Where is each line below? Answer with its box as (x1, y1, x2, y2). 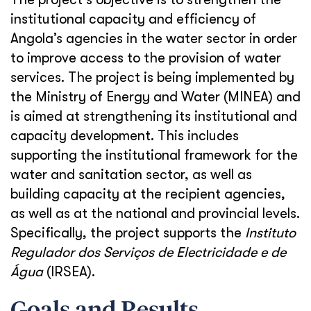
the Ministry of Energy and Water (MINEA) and (10, 89, 301, 105)
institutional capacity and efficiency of (10, 11, 256, 27)
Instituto (245, 225, 296, 241)
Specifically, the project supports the (10, 225, 245, 241)
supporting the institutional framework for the (10, 147, 298, 163)
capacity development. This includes (10, 128, 239, 144)
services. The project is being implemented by (10, 69, 294, 85)
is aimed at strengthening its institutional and (10, 108, 297, 124)
